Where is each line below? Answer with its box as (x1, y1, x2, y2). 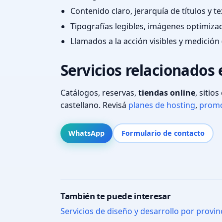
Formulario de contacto (121, 128, 205, 138)
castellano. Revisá (60, 100, 128, 111)
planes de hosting (128, 100, 195, 111)
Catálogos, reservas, (60, 87, 138, 99)
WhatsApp (68, 128, 105, 138)
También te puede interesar (60, 190, 171, 202)
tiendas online (138, 87, 195, 99)
